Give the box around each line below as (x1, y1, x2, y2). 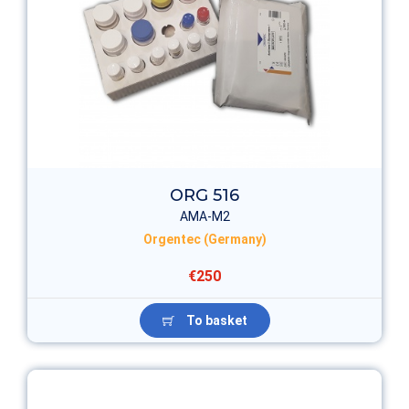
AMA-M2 (179, 208, 230, 224)
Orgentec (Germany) (142, 231, 267, 246)
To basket (183, 312, 247, 328)
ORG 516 (170, 184, 239, 205)
